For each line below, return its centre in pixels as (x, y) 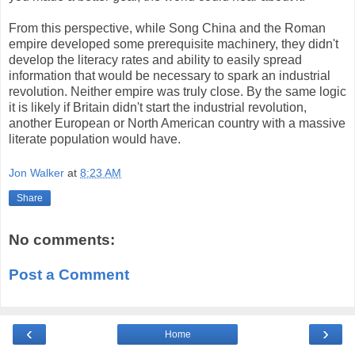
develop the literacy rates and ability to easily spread (155, 59)
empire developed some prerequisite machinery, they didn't (174, 44)
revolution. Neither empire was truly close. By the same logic (177, 91)
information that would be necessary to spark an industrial (170, 75)
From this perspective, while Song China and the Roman (167, 28)
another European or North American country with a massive (177, 123)
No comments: (62, 240)
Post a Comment (69, 274)
